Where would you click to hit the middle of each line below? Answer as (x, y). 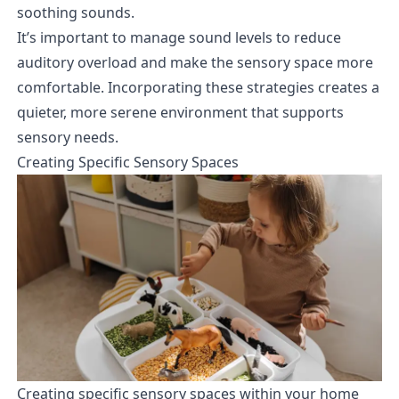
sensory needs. (67, 138)
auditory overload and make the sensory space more (195, 63)
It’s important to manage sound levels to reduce (179, 38)
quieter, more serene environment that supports (180, 113)
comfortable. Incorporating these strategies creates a (198, 88)
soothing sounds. (75, 13)
